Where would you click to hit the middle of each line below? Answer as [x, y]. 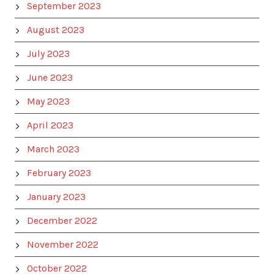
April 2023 [50, 125]
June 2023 [50, 77]
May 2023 [48, 101]
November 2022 [63, 244]
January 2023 [56, 197]
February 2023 [59, 173]
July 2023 [48, 54]
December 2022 [62, 220]
